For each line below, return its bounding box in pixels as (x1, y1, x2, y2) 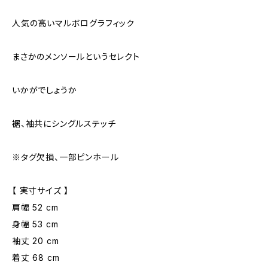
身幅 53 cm (12, 219, 59, 229)
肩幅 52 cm (12, 202, 59, 212)
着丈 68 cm (12, 252, 60, 263)
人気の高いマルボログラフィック (12, 18, 135, 28)
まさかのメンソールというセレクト (12, 51, 140, 62)
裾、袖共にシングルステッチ (12, 118, 116, 129)
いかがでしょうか (12, 85, 77, 95)
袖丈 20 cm (12, 236, 59, 246)
